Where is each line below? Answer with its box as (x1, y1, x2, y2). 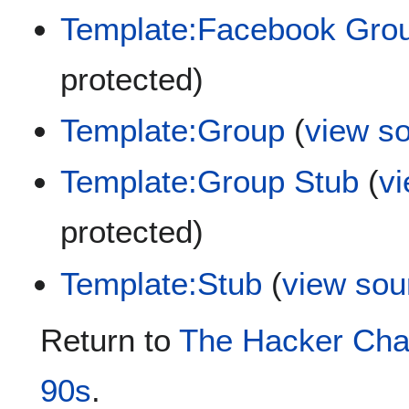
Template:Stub (60, 265, 263, 301)
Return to (40, 321, 179, 358)
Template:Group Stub (60, 163, 360, 200)
